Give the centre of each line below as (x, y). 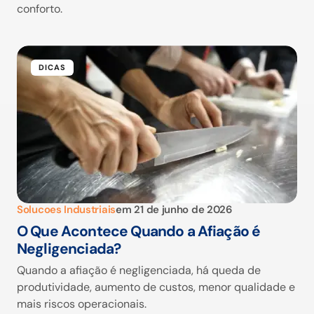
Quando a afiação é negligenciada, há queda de (139, 271)
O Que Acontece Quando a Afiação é (139, 232)
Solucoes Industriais (66, 210)
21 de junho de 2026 (183, 210)
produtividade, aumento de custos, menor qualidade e (156, 287)
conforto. (40, 9)
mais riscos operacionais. (82, 304)
